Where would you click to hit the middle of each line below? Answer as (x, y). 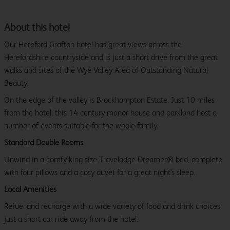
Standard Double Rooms (44, 143)
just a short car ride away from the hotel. (71, 219)
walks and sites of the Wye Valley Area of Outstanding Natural (106, 70)
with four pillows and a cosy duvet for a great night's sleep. (100, 172)
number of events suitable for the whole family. (81, 126)
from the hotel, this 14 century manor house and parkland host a (110, 113)
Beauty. (16, 83)
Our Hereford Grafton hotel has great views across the (93, 45)
